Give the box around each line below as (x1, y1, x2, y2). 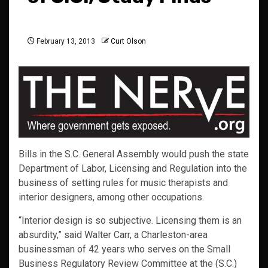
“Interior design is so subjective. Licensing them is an (19, 215, 242, 227)
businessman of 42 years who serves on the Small (19, 243, 230, 255)
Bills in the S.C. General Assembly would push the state (19, 148, 249, 160)
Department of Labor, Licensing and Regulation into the (19, 163, 247, 175)
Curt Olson (111, 37, 146, 46)
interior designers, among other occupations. (19, 191, 204, 203)
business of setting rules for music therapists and (19, 177, 228, 189)
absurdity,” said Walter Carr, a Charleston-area (19, 229, 208, 241)
